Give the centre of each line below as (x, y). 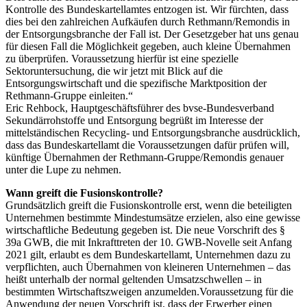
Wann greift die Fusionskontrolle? (84, 193)
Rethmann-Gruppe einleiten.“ (69, 95)
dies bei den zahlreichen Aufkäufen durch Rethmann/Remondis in (148, 21)
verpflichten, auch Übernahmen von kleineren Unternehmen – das (148, 267)
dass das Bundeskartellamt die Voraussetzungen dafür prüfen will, (147, 145)
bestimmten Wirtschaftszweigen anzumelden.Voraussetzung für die (149, 291)
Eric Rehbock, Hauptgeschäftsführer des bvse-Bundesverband (140, 108)
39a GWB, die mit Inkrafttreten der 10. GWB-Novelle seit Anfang (149, 242)
